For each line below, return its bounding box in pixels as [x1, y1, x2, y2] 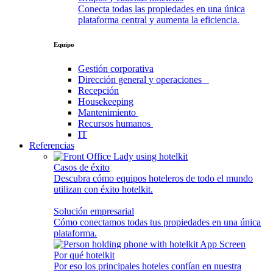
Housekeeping [78, 96, 133, 107]
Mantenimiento [78, 107, 138, 118]
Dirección [78, 74, 116, 85]
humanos [116, 118, 153, 129]
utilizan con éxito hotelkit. [54, 183, 153, 194]
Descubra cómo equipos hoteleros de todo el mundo [54, 172, 253, 183]
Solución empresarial [54, 205, 134, 216]
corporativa [110, 63, 154, 74]
